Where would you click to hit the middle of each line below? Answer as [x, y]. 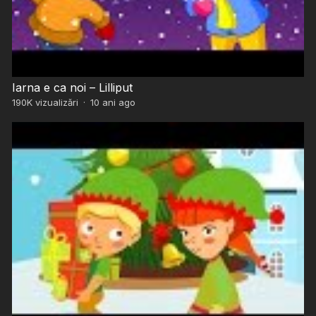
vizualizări [55, 102]
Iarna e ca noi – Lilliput [72, 87]
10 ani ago [113, 102]
